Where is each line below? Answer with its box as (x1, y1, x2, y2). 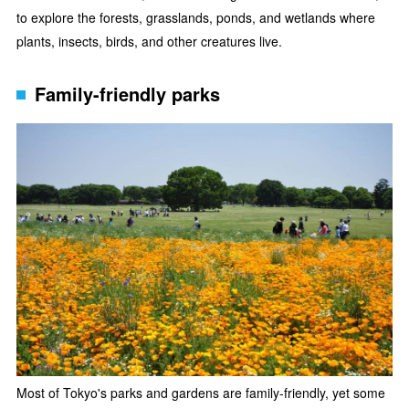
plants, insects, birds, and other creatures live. (16, 32, 282, 51)
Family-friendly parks (35, 81, 220, 108)
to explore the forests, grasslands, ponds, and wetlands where (16, 8, 375, 27)
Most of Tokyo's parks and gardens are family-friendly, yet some (16, 383, 385, 402)
